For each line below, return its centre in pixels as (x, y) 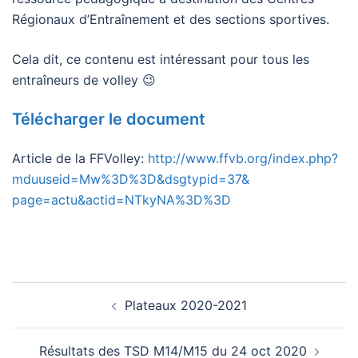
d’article (48, 314)
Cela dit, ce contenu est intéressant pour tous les (161, 59)
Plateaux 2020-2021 (185, 305)
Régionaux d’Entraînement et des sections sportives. (171, 19)
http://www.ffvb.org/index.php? (241, 158)
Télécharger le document (109, 119)
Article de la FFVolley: (78, 158)
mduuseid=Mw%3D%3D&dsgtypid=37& (131, 179)
